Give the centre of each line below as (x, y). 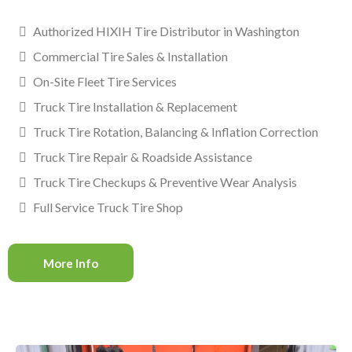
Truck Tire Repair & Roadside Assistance (143, 157)
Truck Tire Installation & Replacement (135, 107)
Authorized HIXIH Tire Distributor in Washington (166, 31)
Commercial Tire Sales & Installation (130, 57)
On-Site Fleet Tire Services (105, 82)
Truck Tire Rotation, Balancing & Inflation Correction (176, 132)
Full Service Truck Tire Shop (108, 207)
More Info (71, 264)
